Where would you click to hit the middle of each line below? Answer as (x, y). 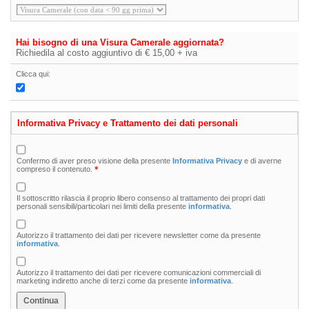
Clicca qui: (33, 74)
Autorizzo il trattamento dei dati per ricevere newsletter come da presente (139, 235)
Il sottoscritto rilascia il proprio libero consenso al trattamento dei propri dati (141, 198)
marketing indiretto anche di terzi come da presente (103, 281)
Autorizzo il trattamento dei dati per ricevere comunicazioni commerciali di (139, 272)
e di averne (262, 161)
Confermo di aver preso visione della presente (94, 161)
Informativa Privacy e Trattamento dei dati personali (128, 123)
